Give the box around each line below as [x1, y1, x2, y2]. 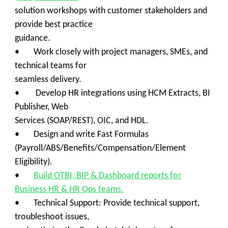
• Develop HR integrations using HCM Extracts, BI [15, 89, 210, 98]
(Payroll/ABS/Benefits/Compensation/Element [15, 144, 186, 153]
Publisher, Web [15, 102, 68, 112]
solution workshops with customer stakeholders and [15, 6, 207, 16]
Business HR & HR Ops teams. [15, 185, 124, 194]
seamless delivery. [15, 75, 81, 84]
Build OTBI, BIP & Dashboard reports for [34, 171, 181, 181]
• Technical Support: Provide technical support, [15, 198, 199, 208]
